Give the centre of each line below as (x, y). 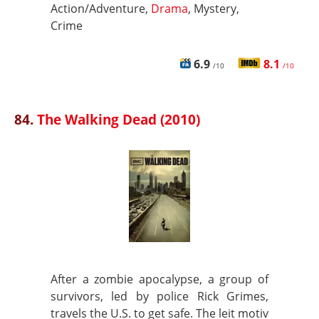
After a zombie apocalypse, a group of (159, 279)
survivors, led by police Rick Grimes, (159, 296)
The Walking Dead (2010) (119, 119)
